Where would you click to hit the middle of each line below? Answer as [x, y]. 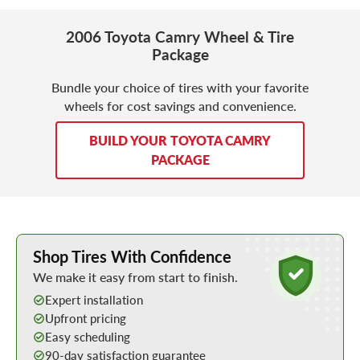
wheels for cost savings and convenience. [180, 105]
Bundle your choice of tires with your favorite [180, 87]
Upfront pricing [86, 319]
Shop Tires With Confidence [132, 257]
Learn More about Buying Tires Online [110, 241]
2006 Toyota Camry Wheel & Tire [180, 37]
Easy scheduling [88, 337]
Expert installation [94, 300]
